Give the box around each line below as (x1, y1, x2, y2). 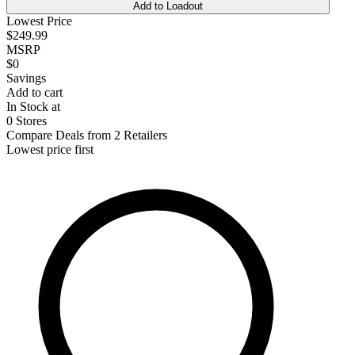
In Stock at (6, 99, 60, 113)
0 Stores (6, 113, 47, 128)
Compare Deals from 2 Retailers (6, 128, 167, 142)
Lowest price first (6, 142, 94, 156)
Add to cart (6, 85, 63, 99)
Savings (6, 71, 46, 85)
